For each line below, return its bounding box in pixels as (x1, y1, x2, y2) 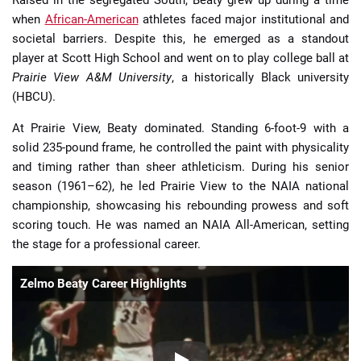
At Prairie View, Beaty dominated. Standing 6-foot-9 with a (12, 120, 349, 135)
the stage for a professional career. (12, 236, 201, 251)
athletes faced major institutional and (138, 11, 349, 27)
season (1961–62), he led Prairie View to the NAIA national (12, 178, 349, 193)
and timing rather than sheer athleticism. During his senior (12, 159, 349, 174)
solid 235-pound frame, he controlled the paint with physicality (12, 139, 349, 155)
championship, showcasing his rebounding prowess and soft (12, 197, 349, 213)
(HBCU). (12, 89, 56, 104)
